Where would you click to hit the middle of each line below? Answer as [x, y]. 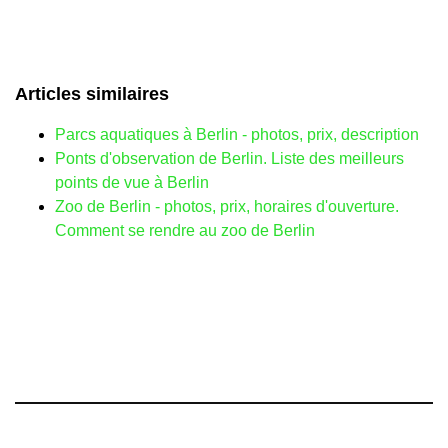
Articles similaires [92, 94]
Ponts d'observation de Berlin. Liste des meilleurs [229, 159]
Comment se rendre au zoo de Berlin [185, 231]
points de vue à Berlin [132, 183]
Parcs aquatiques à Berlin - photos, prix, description [237, 135]
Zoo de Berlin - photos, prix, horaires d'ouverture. [227, 207]
